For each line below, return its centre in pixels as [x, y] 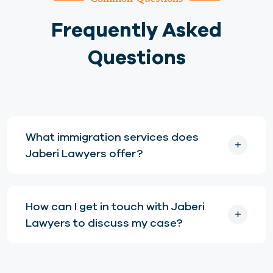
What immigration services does [112, 137]
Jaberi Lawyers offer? [84, 154]
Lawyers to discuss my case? [104, 223]
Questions [136, 57]
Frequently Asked [136, 30]
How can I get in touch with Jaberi [115, 207]
